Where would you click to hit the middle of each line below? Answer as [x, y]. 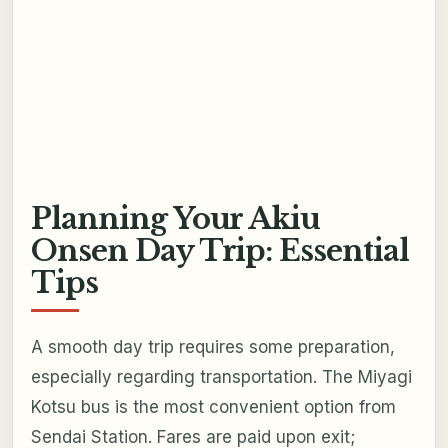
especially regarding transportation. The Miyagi [221, 377]
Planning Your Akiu [175, 218]
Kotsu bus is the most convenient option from [213, 407]
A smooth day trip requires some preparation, [212, 347]
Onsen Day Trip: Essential [220, 250]
